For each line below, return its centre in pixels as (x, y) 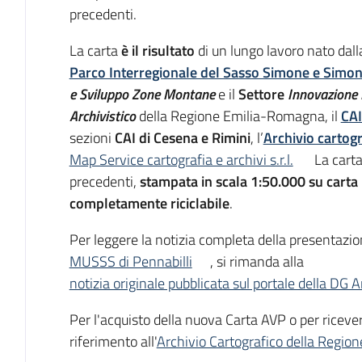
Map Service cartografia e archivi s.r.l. (181, 159)
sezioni (92, 137)
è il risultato (158, 50)
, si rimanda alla (257, 261)
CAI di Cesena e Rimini (182, 137)
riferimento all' (113, 341)
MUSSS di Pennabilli (130, 261)
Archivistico (102, 116)
